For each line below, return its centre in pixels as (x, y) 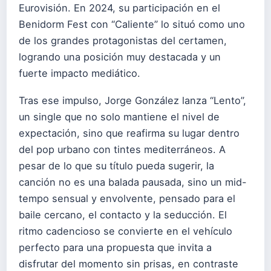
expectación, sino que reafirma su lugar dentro (129, 133)
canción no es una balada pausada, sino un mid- (133, 182)
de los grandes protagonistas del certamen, (123, 41)
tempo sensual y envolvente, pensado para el (127, 198)
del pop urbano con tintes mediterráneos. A (122, 149)
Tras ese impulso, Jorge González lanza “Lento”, (132, 100)
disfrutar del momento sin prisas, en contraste (129, 263)
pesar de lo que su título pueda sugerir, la (116, 165)
